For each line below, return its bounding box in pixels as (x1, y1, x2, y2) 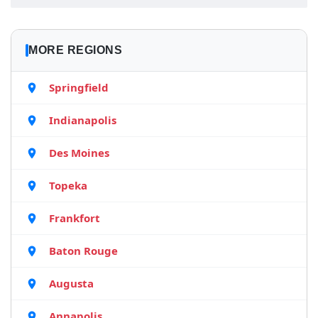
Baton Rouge (49, 243, 118, 258)
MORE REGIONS (28, 44, 122, 56)
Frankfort (49, 211, 100, 225)
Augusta (49, 276, 94, 290)
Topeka (49, 178, 87, 192)
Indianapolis (49, 113, 116, 127)
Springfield (49, 80, 109, 94)
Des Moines (49, 146, 109, 160)
